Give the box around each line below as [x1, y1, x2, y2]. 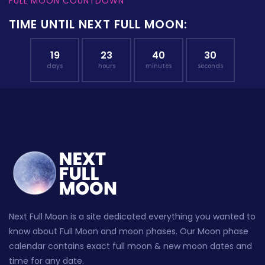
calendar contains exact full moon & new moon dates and [9, 240, 252, 253]
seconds [197, 62, 223, 71]
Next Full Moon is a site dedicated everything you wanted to [9, 211, 256, 223]
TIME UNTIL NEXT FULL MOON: [9, 16, 188, 33]
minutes [145, 62, 172, 71]
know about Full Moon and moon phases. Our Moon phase [9, 225, 248, 238]
